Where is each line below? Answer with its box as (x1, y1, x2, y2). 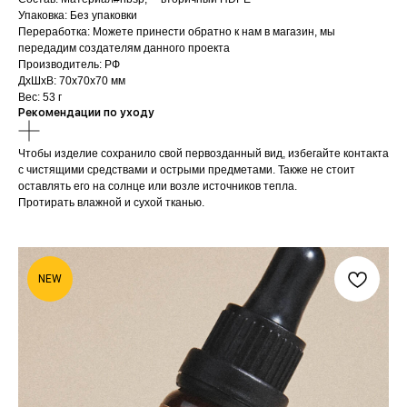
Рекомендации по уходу (18, 106, 154, 120)
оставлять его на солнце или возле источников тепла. (18, 180, 297, 194)
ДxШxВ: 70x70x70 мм (18, 74, 125, 88)
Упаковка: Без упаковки (18, 9, 137, 23)
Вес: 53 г (18, 91, 62, 104)
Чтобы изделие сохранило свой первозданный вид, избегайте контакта (18, 147, 389, 161)
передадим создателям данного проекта (18, 42, 230, 55)
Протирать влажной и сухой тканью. (18, 196, 204, 210)
